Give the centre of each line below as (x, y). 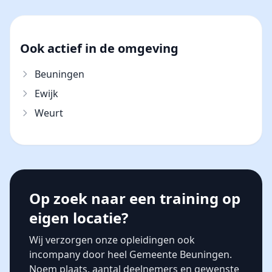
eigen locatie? (79, 218)
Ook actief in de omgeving (99, 48)
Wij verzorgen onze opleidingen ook (112, 240)
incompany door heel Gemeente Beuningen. (131, 254)
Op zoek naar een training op (135, 198)
